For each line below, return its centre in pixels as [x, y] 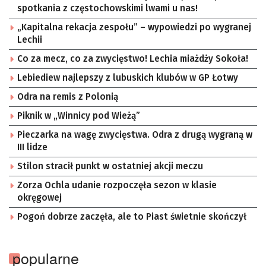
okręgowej [39, 198]
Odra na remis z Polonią [68, 97]
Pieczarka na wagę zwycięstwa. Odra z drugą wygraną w [135, 135]
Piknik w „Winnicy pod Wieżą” [79, 116]
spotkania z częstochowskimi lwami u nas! [107, 8]
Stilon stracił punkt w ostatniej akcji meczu [110, 166]
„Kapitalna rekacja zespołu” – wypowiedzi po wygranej [134, 27]
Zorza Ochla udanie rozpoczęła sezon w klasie [117, 185]
